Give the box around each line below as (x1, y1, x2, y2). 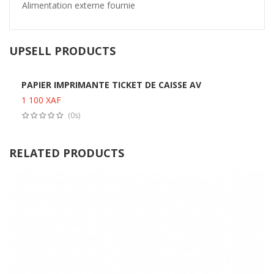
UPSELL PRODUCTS (9, 43, 116, 58)
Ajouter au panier (109, 97, 178, 109)
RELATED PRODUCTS (9, 145, 124, 160)
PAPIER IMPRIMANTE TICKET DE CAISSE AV (21, 78, 201, 91)
